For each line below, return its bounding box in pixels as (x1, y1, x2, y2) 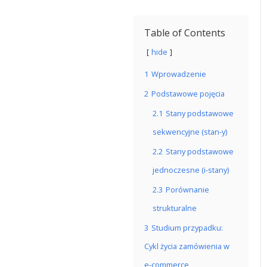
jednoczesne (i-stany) (153, 164, 229, 175)
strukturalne (153, 203, 197, 213)
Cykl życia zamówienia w (144, 241, 229, 252)
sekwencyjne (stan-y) (153, 126, 227, 137)
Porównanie (166, 184, 209, 195)
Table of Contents (144, 26, 225, 39)
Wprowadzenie (151, 69, 206, 79)
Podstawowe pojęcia (151, 88, 225, 99)
